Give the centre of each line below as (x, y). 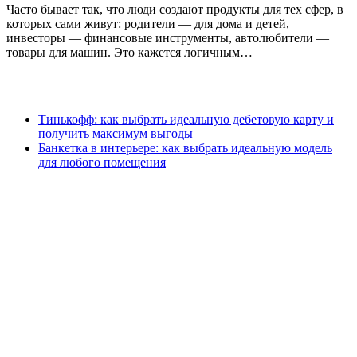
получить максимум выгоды (116, 134)
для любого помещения (102, 163)
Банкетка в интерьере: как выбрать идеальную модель (185, 148)
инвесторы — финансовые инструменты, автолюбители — (168, 38)
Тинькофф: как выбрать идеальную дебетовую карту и (186, 120)
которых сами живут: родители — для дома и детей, (148, 24)
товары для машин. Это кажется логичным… (129, 53)
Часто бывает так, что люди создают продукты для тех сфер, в (175, 10)
